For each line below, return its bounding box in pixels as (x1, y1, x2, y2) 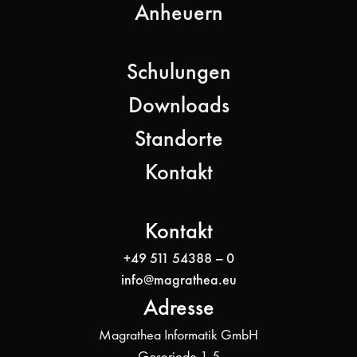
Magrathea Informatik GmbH (99, 325, 258, 343)
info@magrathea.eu (120, 270, 237, 288)
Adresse (143, 293, 214, 320)
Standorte (134, 124, 223, 151)
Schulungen (126, 57, 231, 84)
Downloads (127, 91, 229, 118)
